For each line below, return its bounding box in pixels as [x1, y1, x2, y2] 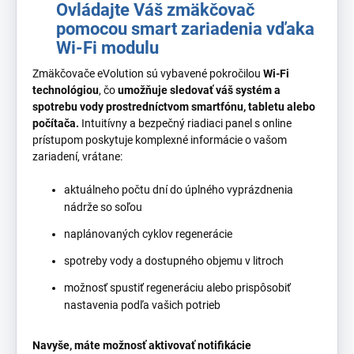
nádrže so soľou [64, 200, 142, 213]
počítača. [32, 116, 79, 130]
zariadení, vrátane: [32, 149, 122, 163]
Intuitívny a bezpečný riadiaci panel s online [79, 116, 292, 130]
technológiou [32, 83, 99, 96]
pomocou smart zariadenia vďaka [56, 18, 314, 39]
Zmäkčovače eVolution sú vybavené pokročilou [32, 66, 263, 80]
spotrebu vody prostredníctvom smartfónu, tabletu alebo [32, 100, 315, 113]
